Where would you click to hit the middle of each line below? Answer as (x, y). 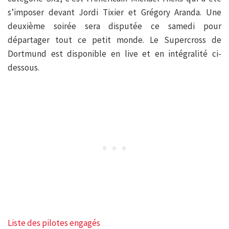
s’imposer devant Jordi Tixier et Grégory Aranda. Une (114, 12)
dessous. (24, 67)
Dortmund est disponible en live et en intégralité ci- (114, 53)
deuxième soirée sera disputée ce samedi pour (114, 26)
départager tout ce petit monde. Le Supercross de (114, 40)
